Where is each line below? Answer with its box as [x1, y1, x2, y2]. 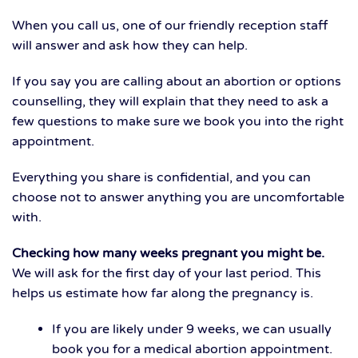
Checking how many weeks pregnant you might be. [12, 245, 324, 262]
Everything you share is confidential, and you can [12, 169, 311, 186]
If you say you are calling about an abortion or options [12, 74, 341, 90]
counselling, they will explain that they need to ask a [12, 93, 328, 110]
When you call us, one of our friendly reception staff [12, 18, 328, 34]
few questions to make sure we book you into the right [12, 113, 344, 130]
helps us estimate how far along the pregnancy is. [12, 285, 313, 302]
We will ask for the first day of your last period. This [12, 265, 321, 282]
